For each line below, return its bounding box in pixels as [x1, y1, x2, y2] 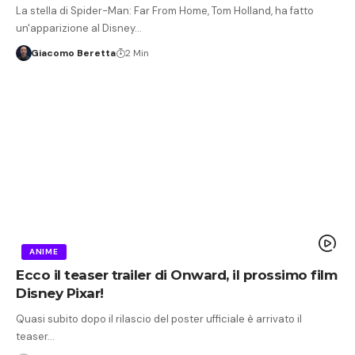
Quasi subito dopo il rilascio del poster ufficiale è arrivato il [16, 311, 302, 326]
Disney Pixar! [16, 284, 104, 301]
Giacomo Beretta [30, 46, 116, 59]
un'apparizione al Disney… [16, 21, 142, 35]
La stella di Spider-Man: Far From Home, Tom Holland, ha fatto [16, 3, 314, 17]
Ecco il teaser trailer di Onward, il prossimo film [16, 266, 337, 283]
